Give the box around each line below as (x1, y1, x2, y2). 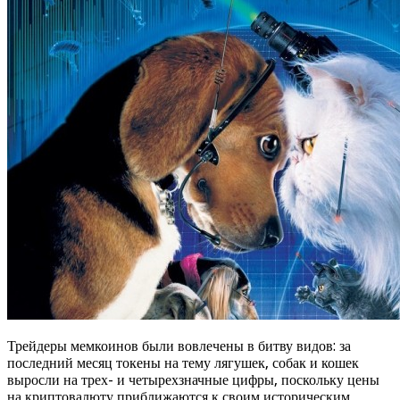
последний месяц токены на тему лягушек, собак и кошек (7, 354, 359, 371)
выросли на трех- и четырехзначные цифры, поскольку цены (7, 371, 379, 388)
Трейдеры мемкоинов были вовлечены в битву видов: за (7, 337, 351, 354)
